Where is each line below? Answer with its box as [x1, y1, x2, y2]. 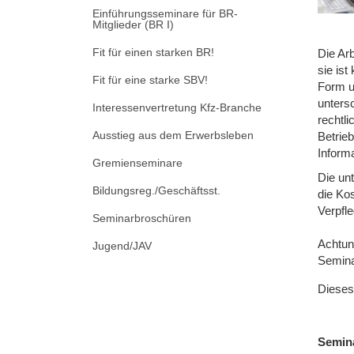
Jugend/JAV [92, 239, 152, 252]
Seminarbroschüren [92, 211, 191, 224]
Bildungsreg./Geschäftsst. [92, 183, 220, 197]
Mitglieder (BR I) [92, 17, 174, 31]
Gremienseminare [92, 156, 183, 169]
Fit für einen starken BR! [92, 45, 214, 58]
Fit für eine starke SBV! [92, 73, 208, 86]
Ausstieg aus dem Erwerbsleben [92, 128, 254, 141]
